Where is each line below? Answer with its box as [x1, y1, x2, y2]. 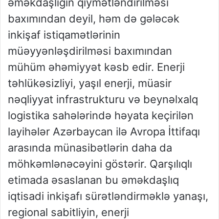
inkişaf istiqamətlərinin [8, 28, 120, 42]
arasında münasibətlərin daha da [8, 141, 172, 154]
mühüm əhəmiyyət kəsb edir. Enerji [8, 61, 185, 74]
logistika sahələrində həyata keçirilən [8, 109, 194, 122]
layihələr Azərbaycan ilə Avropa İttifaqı [8, 125, 200, 138]
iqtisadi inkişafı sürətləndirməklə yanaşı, [8, 190, 208, 203]
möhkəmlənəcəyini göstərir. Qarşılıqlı [8, 157, 192, 171]
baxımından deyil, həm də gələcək [8, 12, 179, 25]
